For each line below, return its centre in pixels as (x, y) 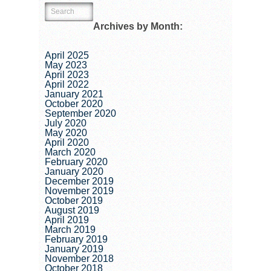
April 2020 (67, 143)
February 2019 (76, 240)
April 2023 (67, 75)
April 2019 (67, 220)
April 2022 (67, 85)
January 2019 (74, 249)
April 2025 (67, 56)
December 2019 (79, 181)
